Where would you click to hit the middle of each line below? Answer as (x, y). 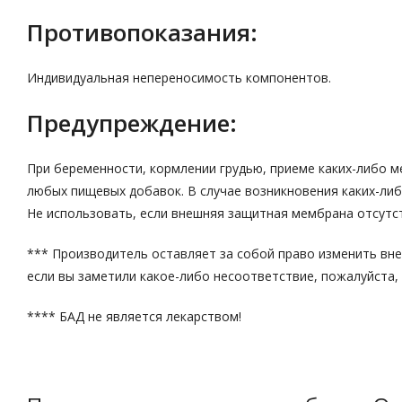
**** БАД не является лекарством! (134, 316)
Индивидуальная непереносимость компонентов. (179, 78)
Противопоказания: (142, 32)
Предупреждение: (132, 123)
